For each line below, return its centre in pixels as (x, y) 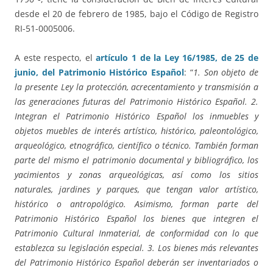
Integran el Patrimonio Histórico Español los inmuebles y (136, 116)
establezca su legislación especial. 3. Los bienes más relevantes (136, 248)
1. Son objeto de (225, 73)
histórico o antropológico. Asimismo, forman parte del (136, 204)
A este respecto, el (55, 58)
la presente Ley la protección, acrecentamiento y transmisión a (136, 87)
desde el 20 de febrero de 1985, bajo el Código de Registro (136, 14)
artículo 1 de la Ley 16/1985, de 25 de (177, 58)
